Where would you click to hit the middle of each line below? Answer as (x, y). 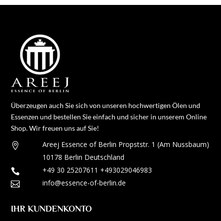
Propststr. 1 (136, 144)
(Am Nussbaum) (183, 144)
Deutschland (104, 157)
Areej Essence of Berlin (80, 144)
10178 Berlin (63, 157)
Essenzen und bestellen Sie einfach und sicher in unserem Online (109, 117)
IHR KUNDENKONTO (52, 209)
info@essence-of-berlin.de (84, 183)
